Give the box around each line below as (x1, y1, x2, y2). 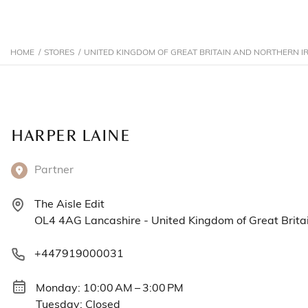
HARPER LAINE (11, 124, 130, 147)
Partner (34, 162, 74, 176)
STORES (44, 46, 74, 57)
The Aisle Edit (34, 196, 104, 210)
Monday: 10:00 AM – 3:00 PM (36, 279, 184, 294)
